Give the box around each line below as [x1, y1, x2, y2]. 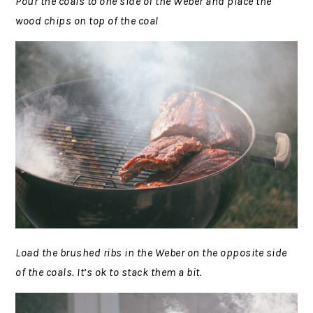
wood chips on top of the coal [15, 13, 159, 27]
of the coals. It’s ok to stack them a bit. [15, 265, 203, 279]
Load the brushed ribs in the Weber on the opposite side [15, 246, 287, 260]
